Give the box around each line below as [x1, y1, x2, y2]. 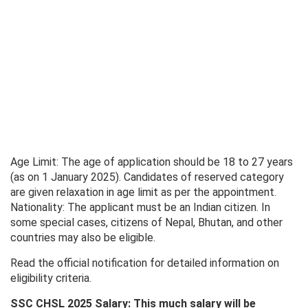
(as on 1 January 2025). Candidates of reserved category [10, 170, 284, 184]
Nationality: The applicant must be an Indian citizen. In [10, 201, 270, 214]
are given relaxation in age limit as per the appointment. [10, 186, 276, 199]
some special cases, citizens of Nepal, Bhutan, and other [10, 216, 283, 230]
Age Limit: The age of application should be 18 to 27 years [10, 155, 293, 169]
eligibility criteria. [10, 272, 91, 285]
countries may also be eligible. [10, 231, 155, 245]
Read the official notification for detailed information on [10, 256, 279, 270]
